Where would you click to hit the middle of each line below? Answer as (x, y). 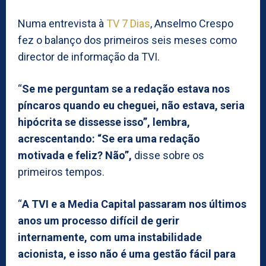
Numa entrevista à (62, 23)
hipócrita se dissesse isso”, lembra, (104, 122)
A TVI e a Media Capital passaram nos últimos (134, 204)
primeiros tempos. (61, 172)
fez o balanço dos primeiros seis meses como (127, 40)
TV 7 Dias (128, 23)
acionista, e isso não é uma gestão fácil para (127, 254)
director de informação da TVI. (89, 56)
